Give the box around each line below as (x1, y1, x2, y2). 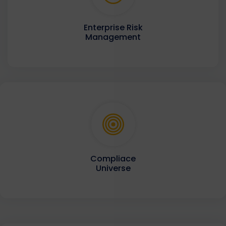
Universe (95, 162, 131, 175)
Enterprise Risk (83, 22, 143, 34)
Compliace (90, 153, 136, 165)
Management (85, 31, 141, 43)
